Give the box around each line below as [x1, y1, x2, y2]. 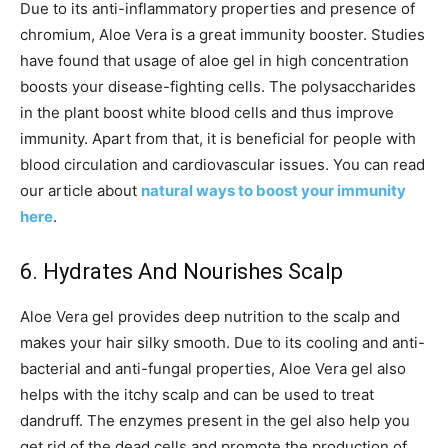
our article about [20, 181, 141, 200]
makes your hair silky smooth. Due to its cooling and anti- [20, 333, 425, 352]
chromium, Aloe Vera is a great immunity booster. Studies [20, 25, 425, 44]
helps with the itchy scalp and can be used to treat [20, 385, 374, 404]
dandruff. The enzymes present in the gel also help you [20, 411, 410, 430]
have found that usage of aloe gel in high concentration [20, 51, 409, 70]
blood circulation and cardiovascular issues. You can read [20, 155, 425, 174]
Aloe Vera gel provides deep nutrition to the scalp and [20, 307, 400, 326]
